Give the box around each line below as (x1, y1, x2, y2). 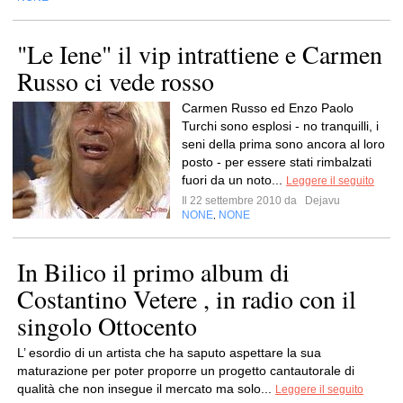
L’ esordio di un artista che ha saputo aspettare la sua (17, 345, 321, 360)
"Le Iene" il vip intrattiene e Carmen (17, 37, 382, 71)
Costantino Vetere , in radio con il (17, 282, 356, 316)
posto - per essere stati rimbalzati (182, 155, 372, 169)
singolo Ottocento (17, 309, 197, 343)
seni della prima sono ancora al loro (182, 137, 385, 151)
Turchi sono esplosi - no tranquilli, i (182, 119, 379, 133)
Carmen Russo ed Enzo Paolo (182, 101, 354, 115)
